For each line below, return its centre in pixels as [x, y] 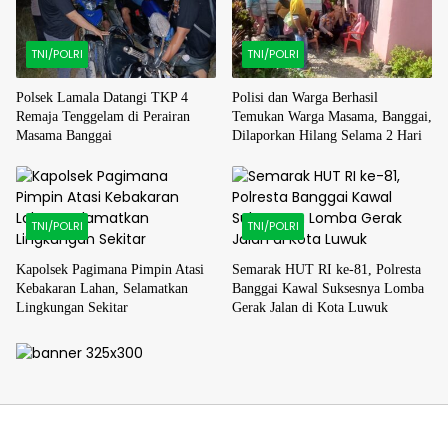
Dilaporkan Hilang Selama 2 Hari [327, 136]
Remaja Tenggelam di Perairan [103, 117]
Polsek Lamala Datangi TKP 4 [102, 98]
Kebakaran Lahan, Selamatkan [102, 289]
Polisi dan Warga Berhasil [305, 98]
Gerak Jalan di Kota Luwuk [310, 308]
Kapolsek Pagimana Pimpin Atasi [110, 270]
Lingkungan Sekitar [72, 308]
